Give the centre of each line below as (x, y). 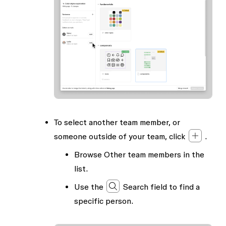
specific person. (104, 201)
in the (192, 155)
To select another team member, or (117, 122)
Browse (89, 155)
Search (135, 187)
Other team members (142, 155)
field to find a (174, 187)
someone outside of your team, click (121, 136)
